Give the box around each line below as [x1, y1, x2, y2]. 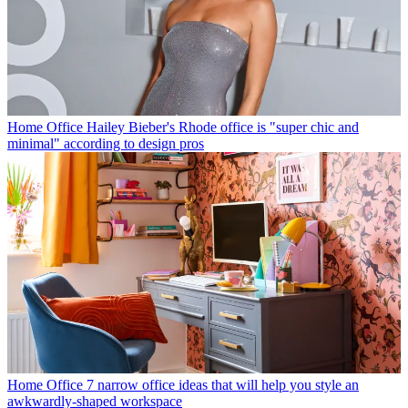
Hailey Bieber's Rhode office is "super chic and [87, 119, 359, 136]
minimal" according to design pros [7, 136, 204, 152]
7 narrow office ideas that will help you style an [87, 377, 359, 393]
